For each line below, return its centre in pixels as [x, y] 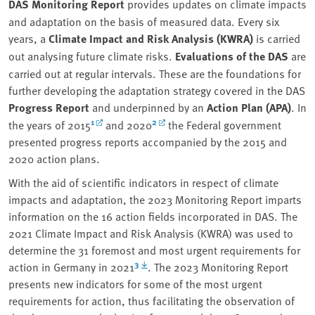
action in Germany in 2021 [71, 267]
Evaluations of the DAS [232, 56]
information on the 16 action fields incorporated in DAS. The [153, 216]
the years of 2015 [50, 125]
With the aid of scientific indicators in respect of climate [143, 182]
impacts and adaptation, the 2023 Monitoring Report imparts [155, 199]
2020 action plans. [54, 159]
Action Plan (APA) [249, 108]
